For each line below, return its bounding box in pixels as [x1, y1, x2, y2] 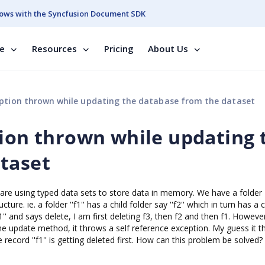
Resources [32, 43, 77, 54]
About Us [148, 43, 188, 54]
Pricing [104, 43, 134, 54]
